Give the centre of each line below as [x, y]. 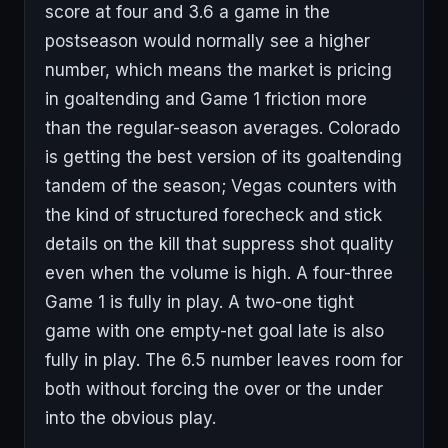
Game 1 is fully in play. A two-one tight [199, 302]
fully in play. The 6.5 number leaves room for [224, 360]
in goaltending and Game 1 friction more [206, 99]
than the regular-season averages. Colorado [222, 128]
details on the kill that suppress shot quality [219, 244]
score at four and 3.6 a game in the [187, 12]
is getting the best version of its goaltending [223, 157]
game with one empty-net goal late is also [214, 331]
